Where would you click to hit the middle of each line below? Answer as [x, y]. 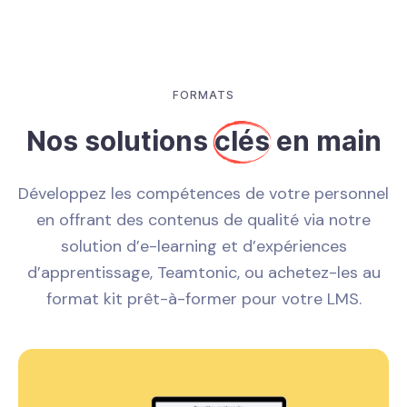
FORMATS [203, 95]
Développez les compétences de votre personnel [203, 194]
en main [325, 141]
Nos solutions [120, 141]
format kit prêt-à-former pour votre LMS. [203, 299]
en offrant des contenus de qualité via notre [203, 220]
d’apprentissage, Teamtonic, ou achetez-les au [203, 273]
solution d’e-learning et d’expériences [203, 247]
